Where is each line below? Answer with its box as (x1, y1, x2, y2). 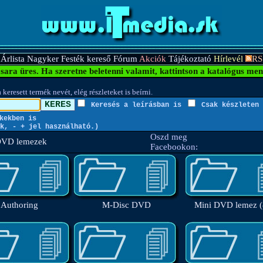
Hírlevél (214, 54, 243, 63)
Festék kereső (61, 54, 111, 63)
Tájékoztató (168, 54, 211, 63)
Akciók (139, 54, 166, 63)
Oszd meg (150, 132, 187, 141)
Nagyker (27, 54, 59, 63)
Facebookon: (150, 142, 198, 151)
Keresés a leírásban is (86, 101, 186, 109)
